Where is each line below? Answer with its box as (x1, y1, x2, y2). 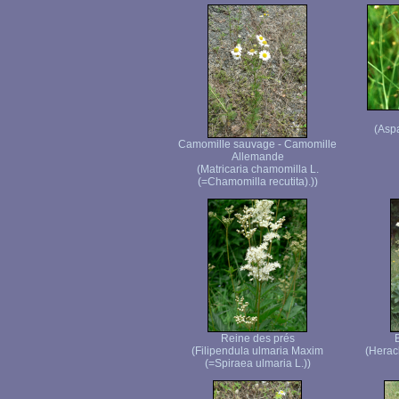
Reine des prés (220, 332, 295, 345)
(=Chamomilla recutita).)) (197, 175, 318, 188)
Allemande (231, 151, 284, 163)
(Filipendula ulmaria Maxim (191, 345, 323, 357)
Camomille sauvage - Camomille (178, 138, 337, 151)
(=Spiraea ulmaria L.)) (204, 357, 311, 370)
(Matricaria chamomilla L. (196, 163, 319, 175)
